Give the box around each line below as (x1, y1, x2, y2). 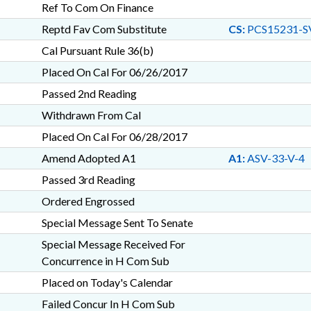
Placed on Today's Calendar (41, 276, 173, 289)
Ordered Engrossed (41, 194, 135, 208)
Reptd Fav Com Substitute (41, 22, 167, 35)
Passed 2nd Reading (41, 87, 137, 100)
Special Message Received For (41, 237, 185, 251)
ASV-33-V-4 (244, 151, 305, 165)
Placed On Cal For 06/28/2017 (41, 130, 187, 143)
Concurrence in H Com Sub (41, 254, 169, 267)
